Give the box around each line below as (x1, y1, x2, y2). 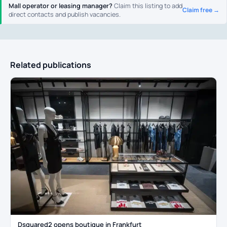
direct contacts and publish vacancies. (9, 10, 121, 19)
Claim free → (182, 5, 219, 14)
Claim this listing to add (112, 1, 182, 10)
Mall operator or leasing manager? (9, 1, 112, 10)
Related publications (10, 59, 91, 70)
